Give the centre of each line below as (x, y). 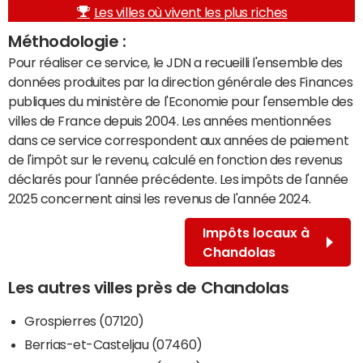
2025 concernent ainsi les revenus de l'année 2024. (160, 198)
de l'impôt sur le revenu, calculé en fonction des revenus (175, 159)
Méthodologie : (67, 41)
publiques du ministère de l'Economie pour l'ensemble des (181, 101)
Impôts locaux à (256, 232)
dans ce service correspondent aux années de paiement (179, 140)
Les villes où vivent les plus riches (190, 12)
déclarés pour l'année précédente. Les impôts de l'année (178, 179)
